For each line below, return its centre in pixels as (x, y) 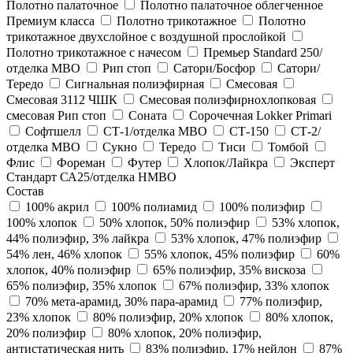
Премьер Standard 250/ (263, 52)
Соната (148, 115)
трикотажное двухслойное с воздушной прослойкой (146, 36)
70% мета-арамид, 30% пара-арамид (121, 301)
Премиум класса (50, 20)
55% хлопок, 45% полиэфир (219, 254)
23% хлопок (39, 317)
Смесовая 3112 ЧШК (62, 99)
